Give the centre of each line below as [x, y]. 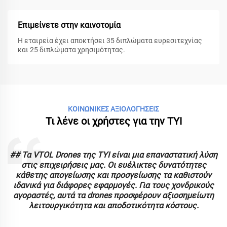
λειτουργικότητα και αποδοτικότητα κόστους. [113, 206]
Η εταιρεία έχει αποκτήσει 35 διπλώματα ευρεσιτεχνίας [110, 41]
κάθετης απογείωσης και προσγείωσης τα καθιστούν [113, 175]
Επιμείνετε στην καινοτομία [69, 25]
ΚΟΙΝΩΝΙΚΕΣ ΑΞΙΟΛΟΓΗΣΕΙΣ [113, 109]
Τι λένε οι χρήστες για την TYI [113, 121]
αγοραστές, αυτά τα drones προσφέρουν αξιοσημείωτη [113, 196]
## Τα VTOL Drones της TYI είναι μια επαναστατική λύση [113, 155]
